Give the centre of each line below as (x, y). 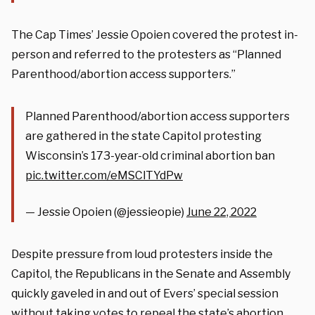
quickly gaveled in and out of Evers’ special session (145, 293)
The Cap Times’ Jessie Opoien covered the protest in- (155, 34)
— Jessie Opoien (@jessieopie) (106, 212)
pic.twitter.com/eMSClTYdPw (104, 175)
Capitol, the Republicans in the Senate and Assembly (151, 274)
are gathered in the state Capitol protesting (143, 136)
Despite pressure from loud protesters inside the (142, 254)
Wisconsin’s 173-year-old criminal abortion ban (150, 155)
